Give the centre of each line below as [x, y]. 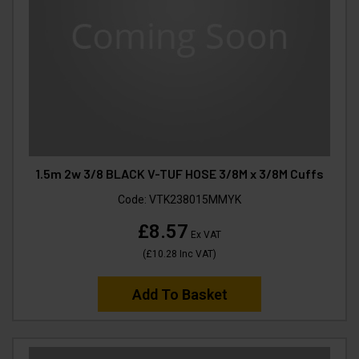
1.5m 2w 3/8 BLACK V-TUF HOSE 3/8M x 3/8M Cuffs [179, 174]
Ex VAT [205, 235]
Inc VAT [195, 254]
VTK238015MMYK [195, 200]
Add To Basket [179, 295]
